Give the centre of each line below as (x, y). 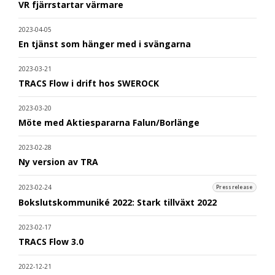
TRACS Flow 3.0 (51, 241)
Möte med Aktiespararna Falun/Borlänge (109, 122)
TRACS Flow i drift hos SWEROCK (89, 83)
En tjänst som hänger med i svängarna (105, 44)
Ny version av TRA (58, 161)
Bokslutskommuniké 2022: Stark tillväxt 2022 (118, 202)
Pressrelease (234, 188)
